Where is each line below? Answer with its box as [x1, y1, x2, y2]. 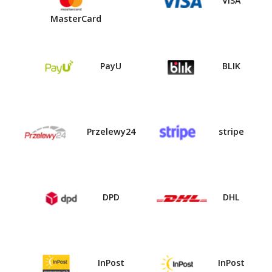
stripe [216, 126, 245, 138]
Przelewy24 [84, 126, 135, 138]
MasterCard [50, 13, 101, 25]
